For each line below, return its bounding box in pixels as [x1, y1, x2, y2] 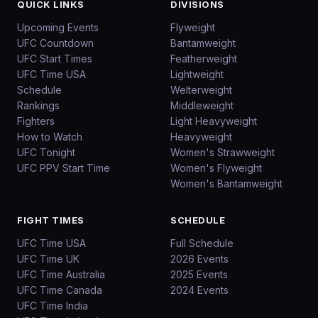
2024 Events [170, 284, 229, 296]
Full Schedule [170, 237, 234, 249]
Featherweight [170, 53, 237, 65]
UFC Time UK [17, 253, 79, 265]
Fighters [17, 115, 55, 127]
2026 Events [170, 253, 229, 265]
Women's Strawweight [170, 146, 275, 158]
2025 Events [170, 268, 228, 280]
